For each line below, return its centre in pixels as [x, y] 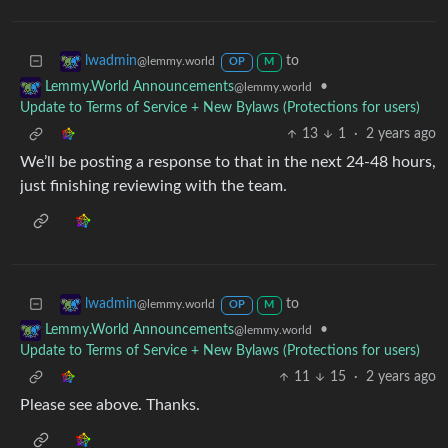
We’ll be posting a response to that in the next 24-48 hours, [228, 162]
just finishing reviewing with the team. [153, 186]
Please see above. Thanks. [110, 405]
